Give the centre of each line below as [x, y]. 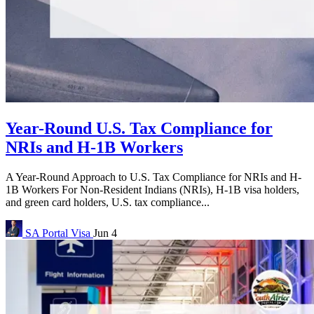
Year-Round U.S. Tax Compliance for [139, 128]
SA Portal [47, 233]
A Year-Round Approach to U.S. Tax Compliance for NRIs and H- [153, 177]
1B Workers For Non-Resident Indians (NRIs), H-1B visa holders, [152, 189]
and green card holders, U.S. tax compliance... [108, 202]
